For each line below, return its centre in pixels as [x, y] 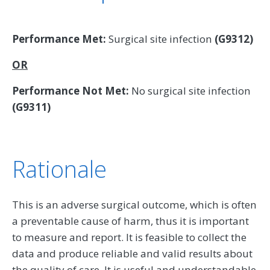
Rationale [59, 168]
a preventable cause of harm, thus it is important [130, 221]
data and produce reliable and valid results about [132, 253]
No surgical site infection [190, 90]
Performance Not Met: [71, 90]
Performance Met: [59, 39]
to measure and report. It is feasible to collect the [129, 237]
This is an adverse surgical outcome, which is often [134, 204]
